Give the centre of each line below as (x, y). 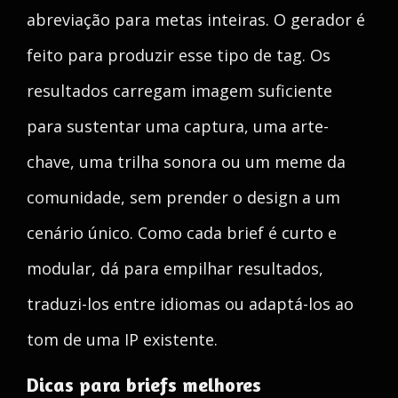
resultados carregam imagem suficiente (179, 91)
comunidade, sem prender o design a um (183, 197)
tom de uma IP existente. (122, 339)
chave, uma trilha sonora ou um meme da (186, 162)
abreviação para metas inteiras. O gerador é (196, 20)
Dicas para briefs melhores (144, 385)
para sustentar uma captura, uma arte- (178, 126)
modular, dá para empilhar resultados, (175, 268)
